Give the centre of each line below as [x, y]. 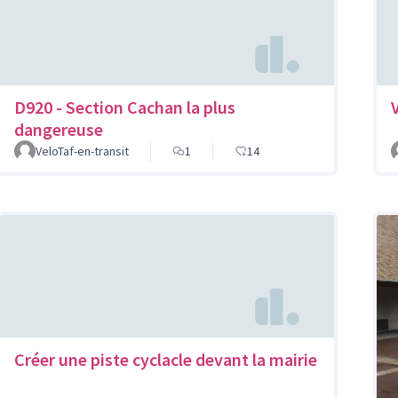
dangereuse [59, 129]
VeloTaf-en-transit [82, 151]
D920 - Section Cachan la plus [125, 107]
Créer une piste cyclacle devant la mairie [166, 360]
